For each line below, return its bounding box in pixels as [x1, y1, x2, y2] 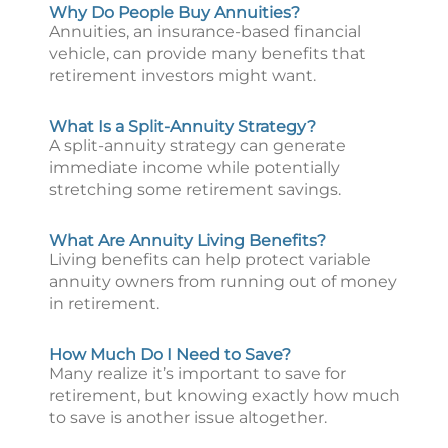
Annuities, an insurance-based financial [49, 22, 361, 41]
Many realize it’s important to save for [49, 364, 346, 383]
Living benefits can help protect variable [49, 250, 371, 269]
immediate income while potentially [49, 158, 340, 177]
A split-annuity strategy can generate [49, 136, 346, 155]
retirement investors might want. [49, 66, 316, 85]
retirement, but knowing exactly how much [49, 386, 400, 405]
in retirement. [49, 294, 159, 313]
